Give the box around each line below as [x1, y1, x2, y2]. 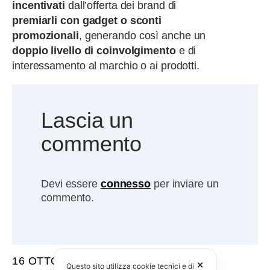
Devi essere [41, 178, 101, 190]
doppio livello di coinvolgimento [12, 45, 176, 57]
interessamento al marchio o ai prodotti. [12, 60, 199, 72]
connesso [100, 178, 151, 190]
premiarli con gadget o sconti [12, 14, 162, 27]
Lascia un [41, 108, 134, 133]
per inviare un [151, 178, 219, 190]
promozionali [12, 30, 79, 42]
